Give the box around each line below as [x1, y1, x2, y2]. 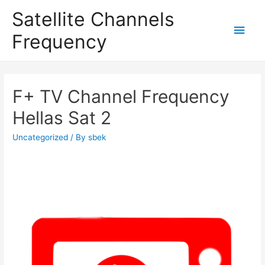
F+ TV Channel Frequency [12, 86, 230, 108]
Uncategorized [12, 132, 69, 143]
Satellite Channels [12, 7, 174, 31]
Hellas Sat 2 [12, 107, 112, 129]
